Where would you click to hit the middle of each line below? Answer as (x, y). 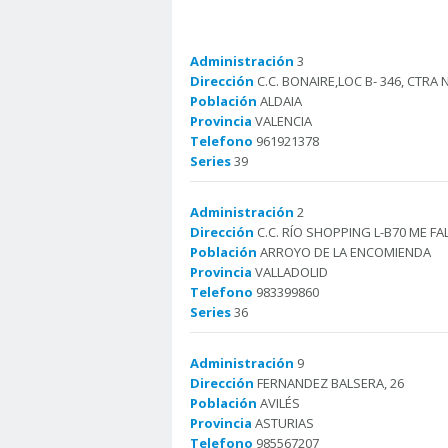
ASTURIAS (283, 423)
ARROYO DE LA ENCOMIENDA (344, 252)
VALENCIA (282, 121)
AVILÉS (278, 403)
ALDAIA (279, 101)
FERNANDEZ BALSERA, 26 (329, 383)
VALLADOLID (290, 272)
